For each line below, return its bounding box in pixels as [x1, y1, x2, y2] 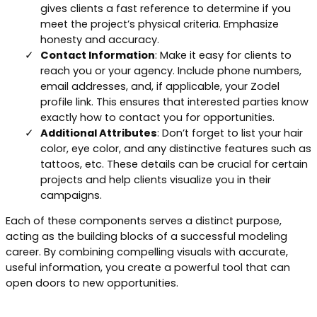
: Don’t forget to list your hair [157, 125, 303, 140]
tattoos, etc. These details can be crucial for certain [40, 156, 308, 171]
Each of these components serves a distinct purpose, [6, 214, 282, 229]
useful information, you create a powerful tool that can [6, 260, 290, 275]
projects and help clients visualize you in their [40, 172, 271, 187]
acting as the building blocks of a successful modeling [6, 229, 287, 244]
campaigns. [40, 188, 102, 202]
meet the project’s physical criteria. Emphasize [40, 16, 279, 31]
